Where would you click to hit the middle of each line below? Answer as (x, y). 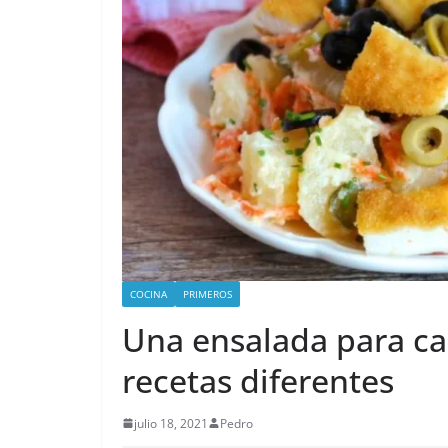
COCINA (148, 293)
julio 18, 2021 (171, 423)
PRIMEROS (207, 293)
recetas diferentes (258, 380)
